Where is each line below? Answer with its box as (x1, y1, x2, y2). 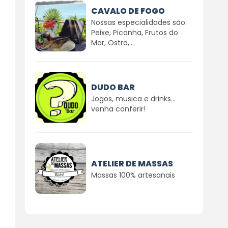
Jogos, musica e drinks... (91, 93, 176, 104)
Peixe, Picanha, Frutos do (91, 27, 178, 38)
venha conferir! (91, 103, 146, 114)
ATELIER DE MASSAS (91, 157, 173, 169)
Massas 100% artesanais (91, 169, 175, 180)
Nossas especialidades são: (91, 17, 187, 27)
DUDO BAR (91, 81, 135, 93)
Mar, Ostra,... (91, 37, 134, 48)
